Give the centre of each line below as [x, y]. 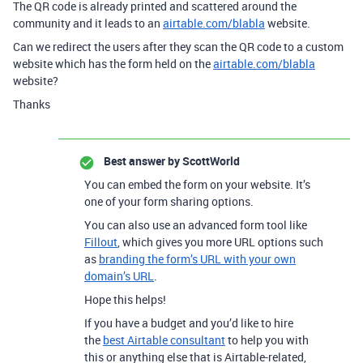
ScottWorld [210, 161]
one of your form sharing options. [169, 201]
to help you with [267, 340]
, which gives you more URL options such [220, 242]
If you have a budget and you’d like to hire [189, 323]
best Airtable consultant [164, 340]
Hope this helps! [125, 299]
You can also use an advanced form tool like [196, 225]
